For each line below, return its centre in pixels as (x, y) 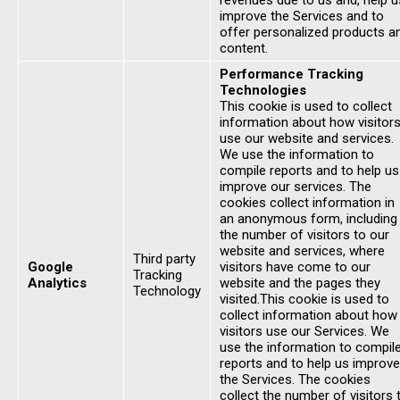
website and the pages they (300, 283)
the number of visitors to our (304, 235)
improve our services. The (296, 187)
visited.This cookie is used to (304, 299)
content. (244, 48)
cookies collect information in (307, 203)
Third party (164, 259)
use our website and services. (307, 138)
